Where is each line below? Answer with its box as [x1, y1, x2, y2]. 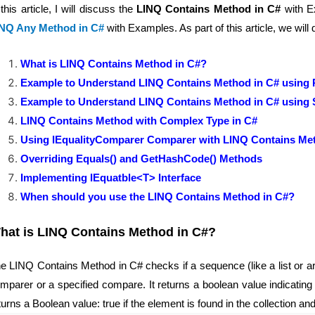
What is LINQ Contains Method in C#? [20, 58, 207, 70]
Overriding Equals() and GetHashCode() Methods [20, 153, 262, 165]
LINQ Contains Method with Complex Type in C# [20, 115, 257, 127]
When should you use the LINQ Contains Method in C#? [20, 191, 295, 202]
